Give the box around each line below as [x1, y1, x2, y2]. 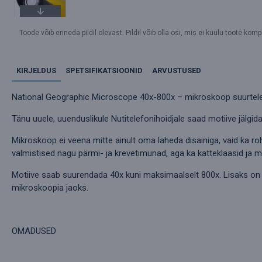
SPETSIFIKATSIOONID [65, 66, 143, 75]
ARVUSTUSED [152, 66, 201, 75]
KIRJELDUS [16, 66, 56, 75]
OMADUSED [12, 226, 56, 237]
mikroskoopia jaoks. [12, 182, 88, 194]
